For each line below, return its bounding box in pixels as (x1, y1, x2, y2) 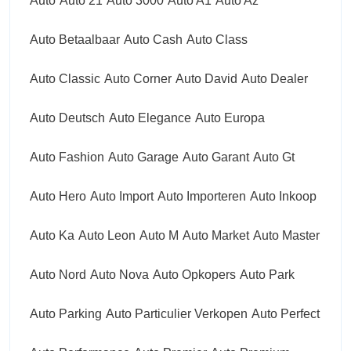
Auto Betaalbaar (30, 32, 120, 46)
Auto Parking (30, 306, 102, 320)
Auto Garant (183, 150, 249, 164)
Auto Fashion (30, 150, 104, 164)
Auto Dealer (241, 71, 308, 85)
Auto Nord (30, 267, 86, 281)
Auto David (175, 71, 237, 85)
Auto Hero (30, 189, 86, 203)
